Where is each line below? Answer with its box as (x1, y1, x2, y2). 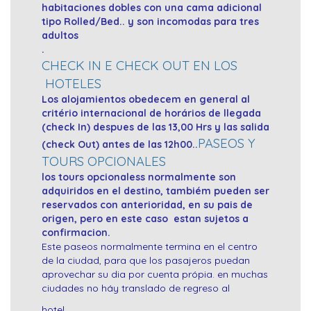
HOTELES (42, 75, 101, 92)
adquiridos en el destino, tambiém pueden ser (42, 185, 269, 198)
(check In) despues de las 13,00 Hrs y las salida (42, 121, 269, 134)
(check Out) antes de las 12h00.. (42, 138, 198, 151)
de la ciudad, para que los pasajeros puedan (42, 254, 250, 267)
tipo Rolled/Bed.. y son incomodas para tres (42, 15, 259, 28)
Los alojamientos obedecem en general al (42, 93, 250, 106)
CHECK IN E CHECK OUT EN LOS (42, 57, 237, 74)
